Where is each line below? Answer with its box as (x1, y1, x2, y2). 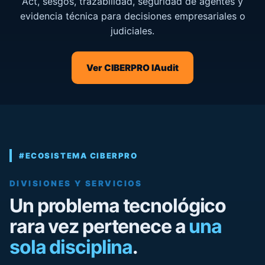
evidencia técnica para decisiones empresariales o (20, 9, 245, 22)
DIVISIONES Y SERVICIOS (9, 179, 143, 189)
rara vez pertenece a (9, 215, 189, 238)
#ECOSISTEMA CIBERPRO (19, 151, 138, 161)
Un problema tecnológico (9, 194, 227, 218)
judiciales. (111, 24, 154, 37)
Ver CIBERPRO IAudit (86, 62, 179, 73)
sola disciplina (9, 235, 133, 259)
